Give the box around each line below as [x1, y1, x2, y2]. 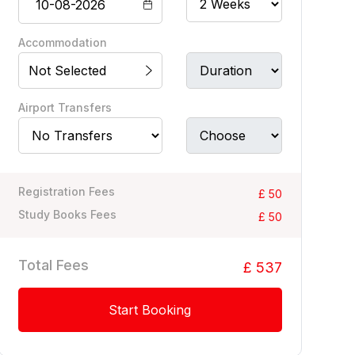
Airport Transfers [17, 101, 112, 114]
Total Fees [17, 257, 89, 273]
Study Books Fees [17, 208, 116, 221]
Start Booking [109, 302, 192, 318]
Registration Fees [17, 185, 115, 198]
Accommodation [17, 36, 107, 49]
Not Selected [28, 63, 106, 78]
